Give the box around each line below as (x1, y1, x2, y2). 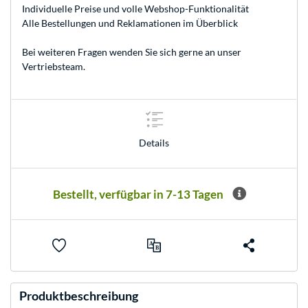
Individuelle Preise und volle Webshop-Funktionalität (22, 3, 249, 15)
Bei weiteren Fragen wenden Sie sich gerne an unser (22, 46, 241, 58)
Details (139, 136, 169, 148)
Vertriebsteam (22, 60, 83, 73)
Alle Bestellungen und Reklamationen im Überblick (22, 17, 238, 30)
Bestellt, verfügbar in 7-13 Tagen (53, 186, 223, 201)
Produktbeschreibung (19, 288, 138, 304)
